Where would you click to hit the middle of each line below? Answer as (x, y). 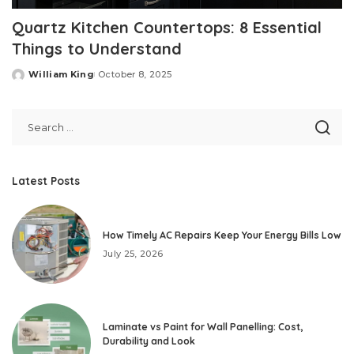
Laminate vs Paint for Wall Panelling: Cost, (203, 326)
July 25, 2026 (133, 253)
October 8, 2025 (135, 75)
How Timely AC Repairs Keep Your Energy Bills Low (222, 235)
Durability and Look (149, 341)
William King (62, 75)
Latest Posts (46, 181)
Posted (30, 80)
